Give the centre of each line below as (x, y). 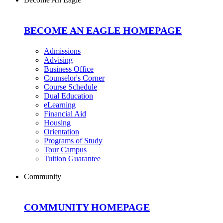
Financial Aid (65, 114)
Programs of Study (73, 141)
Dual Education (68, 96)
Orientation (61, 132)
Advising (58, 60)
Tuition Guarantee (72, 159)
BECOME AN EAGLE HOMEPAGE (103, 31)
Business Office (69, 69)
